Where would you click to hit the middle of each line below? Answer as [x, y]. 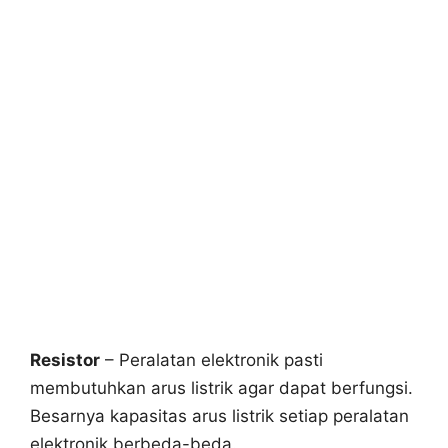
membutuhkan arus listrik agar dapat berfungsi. [221, 388]
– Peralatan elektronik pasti [211, 360]
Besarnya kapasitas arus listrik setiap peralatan [219, 416]
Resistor [65, 360]
